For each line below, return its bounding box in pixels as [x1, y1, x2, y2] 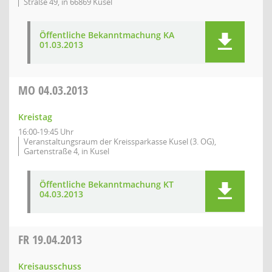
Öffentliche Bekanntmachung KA [39, 29, 174, 41]
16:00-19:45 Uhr [18, 126, 73, 137]
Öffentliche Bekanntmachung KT [39, 178, 174, 190]
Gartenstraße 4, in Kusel [24, 146, 109, 157]
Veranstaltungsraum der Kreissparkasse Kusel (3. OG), [24, 136, 216, 147]
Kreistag [18, 111, 52, 123]
